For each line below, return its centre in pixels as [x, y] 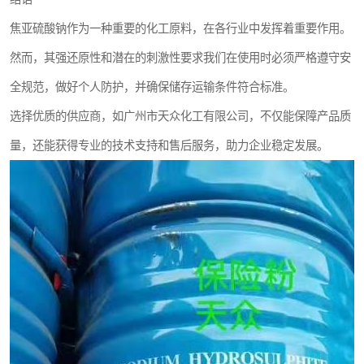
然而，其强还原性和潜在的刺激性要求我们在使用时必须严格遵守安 [180, 57]
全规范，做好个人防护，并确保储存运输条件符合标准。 [152, 87]
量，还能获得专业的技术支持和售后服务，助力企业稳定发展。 [169, 145]
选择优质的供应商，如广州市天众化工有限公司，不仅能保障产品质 [180, 116]
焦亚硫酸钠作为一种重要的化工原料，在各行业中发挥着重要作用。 [180, 28]
